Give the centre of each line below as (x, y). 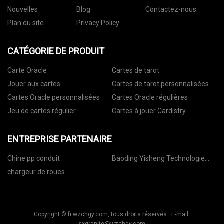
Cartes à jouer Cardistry (149, 111)
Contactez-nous (171, 10)
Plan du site (26, 23)
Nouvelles (23, 10)
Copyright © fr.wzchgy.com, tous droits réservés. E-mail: (112, 215)
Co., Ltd (130, 170)
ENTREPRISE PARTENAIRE (60, 139)
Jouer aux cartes (34, 84)
